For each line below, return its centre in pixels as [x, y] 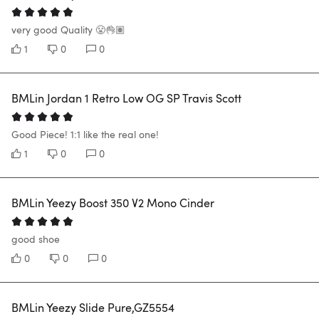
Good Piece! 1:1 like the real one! [85, 135]
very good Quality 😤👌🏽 [68, 30]
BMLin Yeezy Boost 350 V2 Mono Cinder [113, 203]
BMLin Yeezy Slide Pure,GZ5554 [93, 308]
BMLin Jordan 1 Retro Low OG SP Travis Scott [126, 99]
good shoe [36, 239]
